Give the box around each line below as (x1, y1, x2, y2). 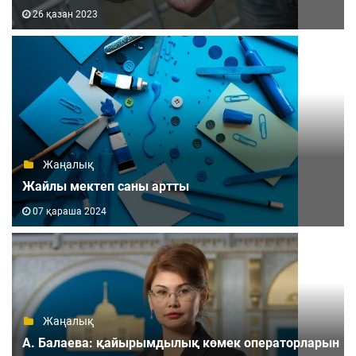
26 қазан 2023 (29, 8, 98, 20)
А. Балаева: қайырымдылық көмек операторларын (21, 335, 339, 350)
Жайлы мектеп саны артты (21, 178, 189, 194)
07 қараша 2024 (29, 205, 106, 217)
